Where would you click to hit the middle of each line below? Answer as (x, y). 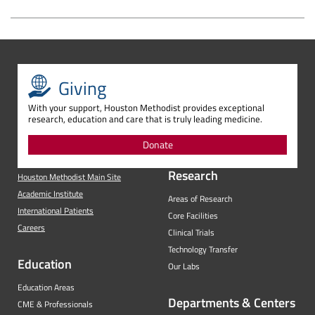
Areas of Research (200, 199)
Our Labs (184, 266)
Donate (157, 145)
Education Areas (46, 288)
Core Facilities (193, 216)
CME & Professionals (55, 304)
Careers (31, 228)
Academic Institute (50, 194)
